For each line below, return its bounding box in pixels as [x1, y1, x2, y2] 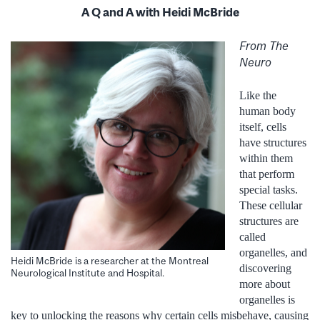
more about [239, 277, 290, 290]
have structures [239, 136, 306, 149]
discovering [239, 261, 291, 274]
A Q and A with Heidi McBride [81, 4, 239, 19]
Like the [239, 89, 276, 101]
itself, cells [239, 120, 286, 133]
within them [239, 151, 293, 164]
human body [239, 104, 296, 117]
